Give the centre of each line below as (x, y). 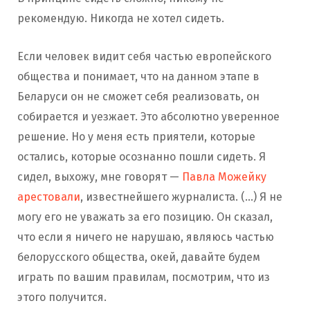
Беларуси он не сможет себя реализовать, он (138, 97)
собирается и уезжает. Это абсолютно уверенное (148, 117)
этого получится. (63, 298)
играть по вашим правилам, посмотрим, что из (144, 277)
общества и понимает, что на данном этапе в (138, 77)
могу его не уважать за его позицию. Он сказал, (145, 217)
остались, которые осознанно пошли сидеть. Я (142, 157)
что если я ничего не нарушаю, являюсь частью (146, 237)
